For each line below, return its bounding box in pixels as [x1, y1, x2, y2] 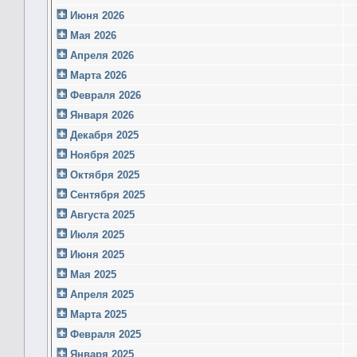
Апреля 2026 [67, 49, 134, 61]
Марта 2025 [67, 308, 127, 320]
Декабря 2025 [67, 128, 139, 141]
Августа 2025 [67, 208, 135, 221]
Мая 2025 [67, 268, 116, 280]
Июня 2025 [67, 248, 124, 261]
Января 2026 [67, 108, 134, 121]
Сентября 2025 [67, 188, 145, 201]
